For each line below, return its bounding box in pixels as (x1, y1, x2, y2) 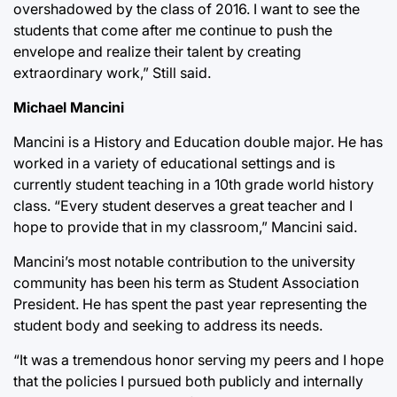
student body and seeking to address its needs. (13, 315, 323, 334)
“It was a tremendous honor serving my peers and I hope (13, 350, 384, 369)
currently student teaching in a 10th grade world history (13, 175, 374, 193)
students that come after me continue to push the (13, 20, 332, 39)
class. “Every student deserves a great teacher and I (13, 196, 353, 214)
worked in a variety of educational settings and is (13, 153, 335, 172)
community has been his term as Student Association (13, 273, 359, 292)
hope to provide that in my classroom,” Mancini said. (13, 217, 357, 236)
